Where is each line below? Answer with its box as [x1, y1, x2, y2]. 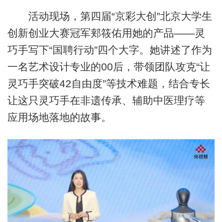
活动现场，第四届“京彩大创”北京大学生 [7, 10, 212, 22]
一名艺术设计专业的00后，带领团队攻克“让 [7, 60, 210, 72]
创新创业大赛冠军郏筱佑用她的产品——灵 [7, 27, 205, 39]
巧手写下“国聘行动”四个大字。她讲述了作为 [7, 44, 212, 55]
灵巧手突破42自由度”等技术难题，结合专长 [7, 77, 210, 89]
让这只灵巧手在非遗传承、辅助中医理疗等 [7, 94, 205, 106]
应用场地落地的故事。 [7, 111, 111, 123]
